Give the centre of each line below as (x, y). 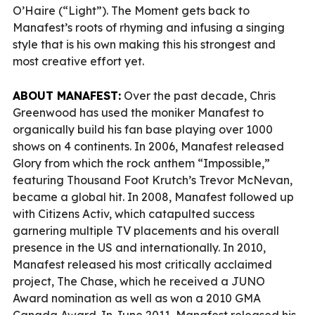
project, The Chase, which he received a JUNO (139, 281)
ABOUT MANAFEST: (67, 95)
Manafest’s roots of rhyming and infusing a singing (149, 27)
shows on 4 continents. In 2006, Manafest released (148, 146)
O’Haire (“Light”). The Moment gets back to (131, 10)
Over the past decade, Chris (198, 95)
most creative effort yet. (78, 61)
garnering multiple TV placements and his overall (146, 230)
